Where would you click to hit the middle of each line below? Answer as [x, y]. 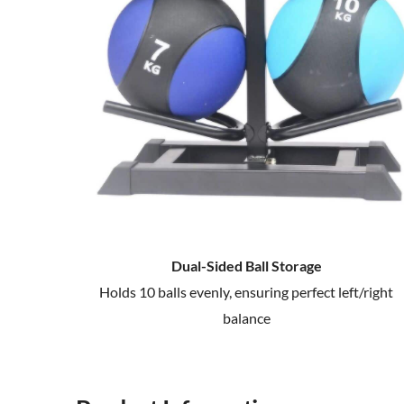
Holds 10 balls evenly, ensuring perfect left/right [247, 291]
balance [246, 317]
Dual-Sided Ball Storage [246, 265]
